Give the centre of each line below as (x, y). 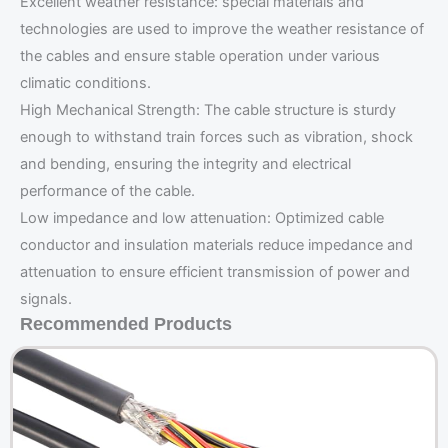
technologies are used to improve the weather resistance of (222, 29)
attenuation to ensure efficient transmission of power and (215, 272)
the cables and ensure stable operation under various (200, 56)
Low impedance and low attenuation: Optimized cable (202, 218)
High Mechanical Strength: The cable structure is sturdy (208, 110)
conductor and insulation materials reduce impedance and (216, 245)
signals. (46, 299)
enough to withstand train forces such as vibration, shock (216, 137)
